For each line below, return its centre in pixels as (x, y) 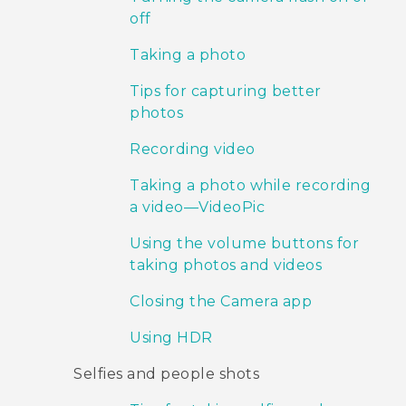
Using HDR (171, 338)
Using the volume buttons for (244, 244)
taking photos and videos (226, 266)
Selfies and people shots (166, 374)
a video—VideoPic (197, 208)
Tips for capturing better (226, 92)
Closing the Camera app (221, 302)
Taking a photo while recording (250, 186)
